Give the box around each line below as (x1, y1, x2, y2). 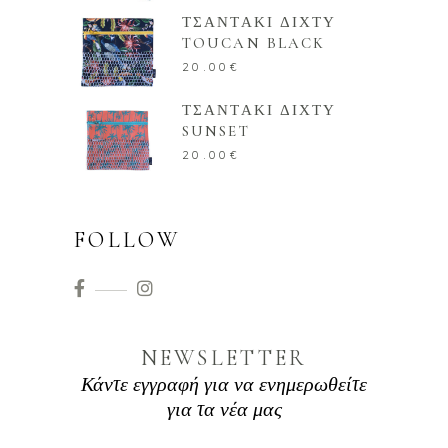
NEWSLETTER (140, 344, 308, 371)
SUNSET (182, 122, 250, 141)
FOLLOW (74, 227, 180, 254)
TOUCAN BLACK (182, 34, 326, 53)
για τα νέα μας (166, 397, 282, 422)
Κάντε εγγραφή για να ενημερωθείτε (81, 372, 367, 397)
